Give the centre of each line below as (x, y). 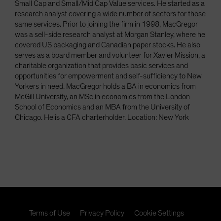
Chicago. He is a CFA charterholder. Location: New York (102, 117)
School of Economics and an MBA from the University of (102, 107)
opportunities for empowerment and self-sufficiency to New (108, 76)
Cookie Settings (159, 213)
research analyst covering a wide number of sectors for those (110, 14)
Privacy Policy (102, 213)
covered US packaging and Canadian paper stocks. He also (108, 45)
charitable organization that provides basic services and (101, 65)
